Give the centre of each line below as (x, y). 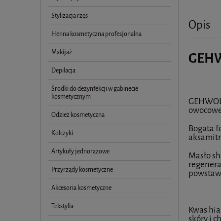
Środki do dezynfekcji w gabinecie (95, 88)
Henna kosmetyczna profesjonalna (96, 34)
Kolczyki (62, 133)
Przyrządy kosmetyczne (82, 169)
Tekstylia (62, 206)
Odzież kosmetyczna (78, 114)
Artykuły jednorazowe (80, 151)
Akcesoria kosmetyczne (81, 187)
